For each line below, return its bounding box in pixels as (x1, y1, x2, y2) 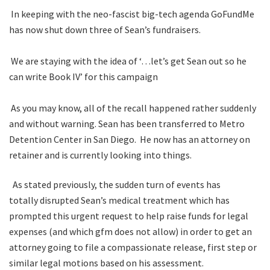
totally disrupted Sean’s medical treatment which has (9, 193, 230, 206)
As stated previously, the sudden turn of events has (9, 178, 221, 190)
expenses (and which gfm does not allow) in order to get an (9, 225, 252, 237)
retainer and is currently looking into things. (9, 149, 195, 162)
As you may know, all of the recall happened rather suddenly (9, 102, 256, 115)
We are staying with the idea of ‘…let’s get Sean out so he (9, 55, 246, 67)
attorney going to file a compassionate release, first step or (9, 240, 257, 253)
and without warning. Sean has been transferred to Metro (9, 118, 245, 130)
